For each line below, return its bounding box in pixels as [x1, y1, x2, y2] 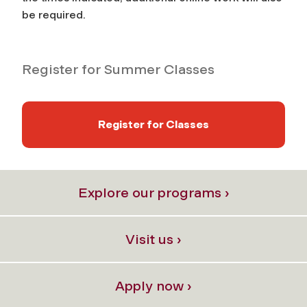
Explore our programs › [77, 184, 230, 201]
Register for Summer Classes [22, 60, 214, 77]
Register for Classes [98, 117, 209, 131]
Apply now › [115, 277, 192, 294]
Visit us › [125, 230, 182, 247]
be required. [22, 8, 86, 21]
